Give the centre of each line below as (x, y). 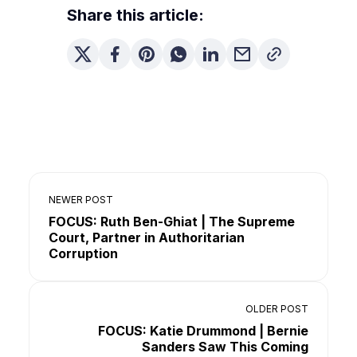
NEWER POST (81, 200)
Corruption (83, 253)
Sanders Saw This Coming (225, 347)
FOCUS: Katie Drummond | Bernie (203, 331)
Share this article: (135, 15)
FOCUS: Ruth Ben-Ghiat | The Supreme (172, 222)
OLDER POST (277, 309)
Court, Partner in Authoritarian (147, 237)
